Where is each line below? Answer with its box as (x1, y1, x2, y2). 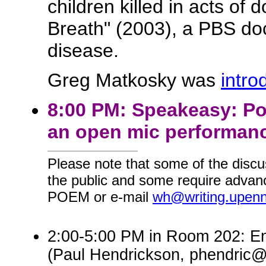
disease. (47, 40, 119, 61)
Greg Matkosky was (47, 69, 221, 91)
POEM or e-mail (47, 188, 153, 205)
